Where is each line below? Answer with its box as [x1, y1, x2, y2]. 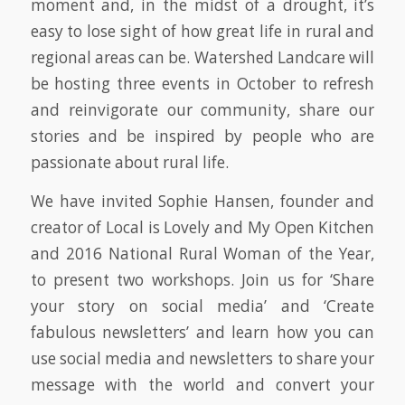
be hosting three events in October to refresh [30, 72, 375, 94]
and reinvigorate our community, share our [30, 99, 375, 120]
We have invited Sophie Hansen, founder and [30, 191, 375, 212]
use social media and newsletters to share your [30, 348, 375, 370]
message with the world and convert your [30, 374, 375, 396]
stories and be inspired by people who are [30, 125, 375, 146]
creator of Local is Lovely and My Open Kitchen [30, 217, 375, 239]
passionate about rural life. [30, 151, 229, 173]
